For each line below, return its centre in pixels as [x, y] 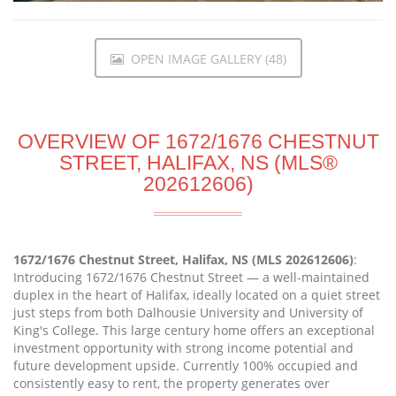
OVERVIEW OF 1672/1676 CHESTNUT [198, 142]
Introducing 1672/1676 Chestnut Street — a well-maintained [191, 278]
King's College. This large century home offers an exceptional [194, 331]
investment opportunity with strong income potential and [183, 348]
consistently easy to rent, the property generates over [171, 384]
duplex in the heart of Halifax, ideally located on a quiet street [197, 295]
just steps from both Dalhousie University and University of [188, 313]
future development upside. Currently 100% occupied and [186, 366]
